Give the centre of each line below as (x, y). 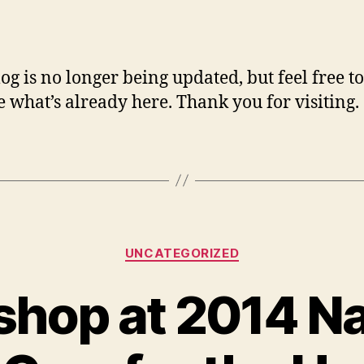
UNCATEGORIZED (182, 253)
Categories (217, 245)
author (93, 13)
